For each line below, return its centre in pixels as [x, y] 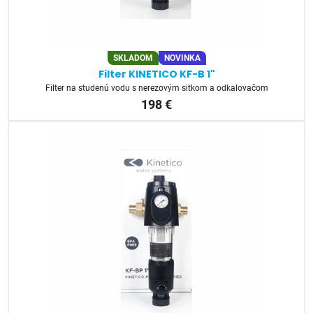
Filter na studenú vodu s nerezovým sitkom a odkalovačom [156, 88]
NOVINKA [182, 58]
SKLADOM [133, 58]
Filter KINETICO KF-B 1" [156, 74]
